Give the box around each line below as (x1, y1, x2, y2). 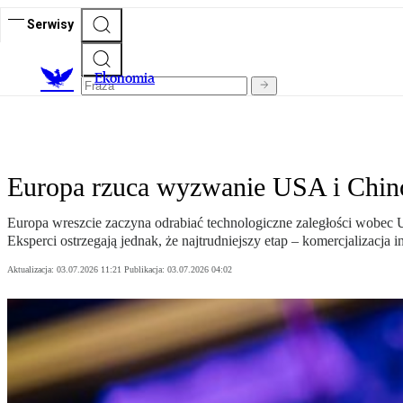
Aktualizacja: (7, 264, 57, 275)
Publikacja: (124, 264, 167, 275)
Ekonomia (94, 69, 155, 87)
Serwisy (27, 16, 74, 31)
